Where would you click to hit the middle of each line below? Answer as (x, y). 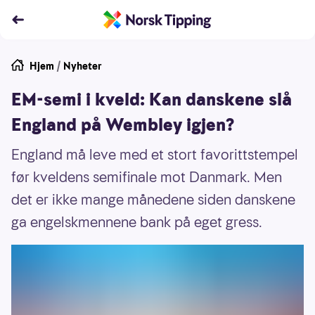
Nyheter (83, 66)
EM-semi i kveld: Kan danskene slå (152, 100)
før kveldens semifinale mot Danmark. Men (147, 177)
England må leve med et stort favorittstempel (155, 155)
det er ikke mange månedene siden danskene (153, 200)
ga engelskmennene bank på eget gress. (137, 222)
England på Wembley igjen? (123, 125)
